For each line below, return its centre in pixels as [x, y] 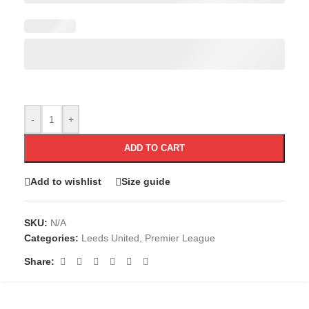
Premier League [180, 238]
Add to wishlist [66, 182]
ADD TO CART [154, 148]
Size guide [146, 182]
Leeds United [110, 238]
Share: [39, 262]
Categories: [51, 238]
